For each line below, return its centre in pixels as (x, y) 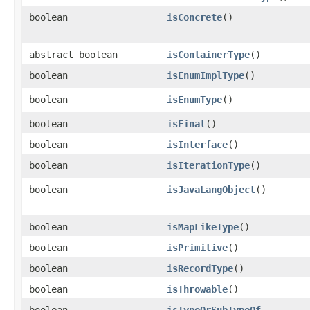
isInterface (197, 145)
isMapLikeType (203, 227)
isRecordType (200, 268)
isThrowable (197, 289)
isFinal (186, 124)
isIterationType (208, 165)
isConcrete (194, 17)
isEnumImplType (206, 75)
